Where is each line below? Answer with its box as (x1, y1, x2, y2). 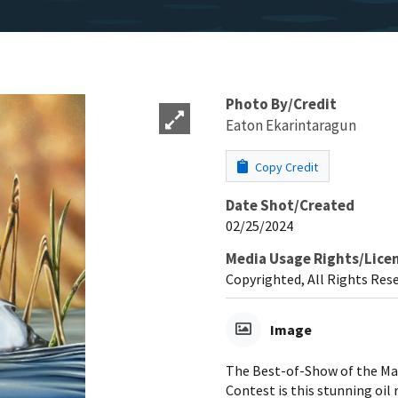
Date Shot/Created (226, 195, 354, 215)
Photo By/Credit (226, 93, 337, 114)
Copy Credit (252, 158, 318, 175)
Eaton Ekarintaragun (226, 115, 356, 135)
